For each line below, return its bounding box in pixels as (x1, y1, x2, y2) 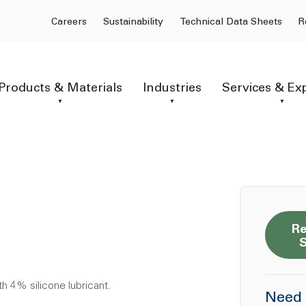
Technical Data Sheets (180, 18, 282, 27)
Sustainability (103, 18, 163, 27)
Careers (51, 18, 87, 27)
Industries (143, 83, 201, 95)
